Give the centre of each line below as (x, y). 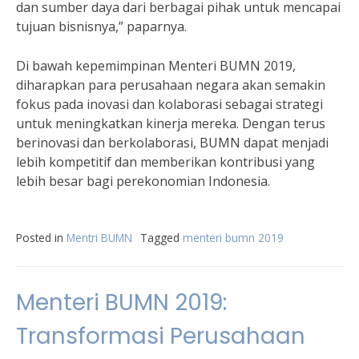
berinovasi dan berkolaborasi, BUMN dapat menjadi (172, 143)
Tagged (161, 238)
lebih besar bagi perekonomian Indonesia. (143, 181)
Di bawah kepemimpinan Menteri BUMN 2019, (156, 66)
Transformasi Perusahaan (161, 336)
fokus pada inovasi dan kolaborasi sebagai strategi (169, 104)
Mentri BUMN (99, 238)
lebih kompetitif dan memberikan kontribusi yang (165, 162)
